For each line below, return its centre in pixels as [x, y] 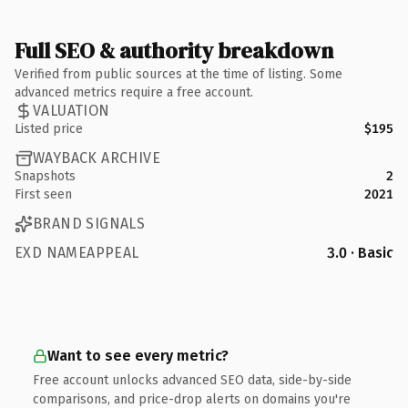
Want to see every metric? [138, 355]
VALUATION [71, 111]
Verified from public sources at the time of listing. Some [178, 74]
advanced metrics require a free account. [134, 92]
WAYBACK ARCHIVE [97, 158]
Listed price [49, 128]
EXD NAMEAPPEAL [77, 252]
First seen [43, 194]
